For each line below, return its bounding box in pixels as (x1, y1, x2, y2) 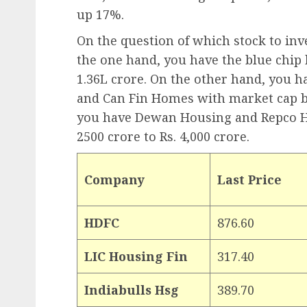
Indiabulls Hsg (84, 281, 179, 298)
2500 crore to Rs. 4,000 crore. (77, 127, 249, 145)
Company (84, 171, 145, 188)
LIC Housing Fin (84, 247, 188, 265)
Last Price (217, 171, 282, 188)
